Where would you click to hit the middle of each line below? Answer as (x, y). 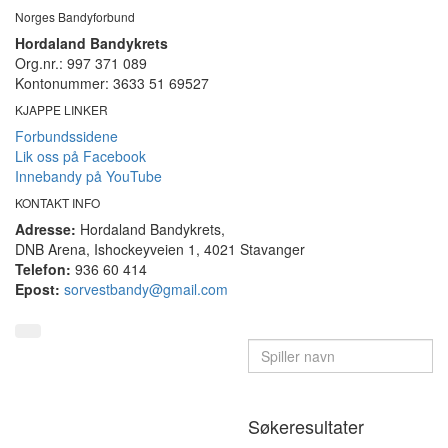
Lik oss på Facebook (80, 156)
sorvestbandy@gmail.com (146, 289)
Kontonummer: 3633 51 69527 (112, 83)
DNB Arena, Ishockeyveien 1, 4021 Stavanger (160, 249)
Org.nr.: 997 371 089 (81, 63)
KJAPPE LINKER (61, 109)
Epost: (37, 289)
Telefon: (43, 269)
